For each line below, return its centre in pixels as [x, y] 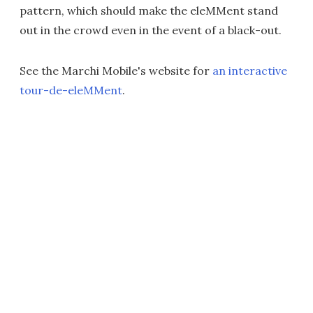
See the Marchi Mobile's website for [116, 70]
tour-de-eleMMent [71, 90]
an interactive [250, 70]
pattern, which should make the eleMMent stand [149, 10]
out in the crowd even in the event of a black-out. [151, 30]
